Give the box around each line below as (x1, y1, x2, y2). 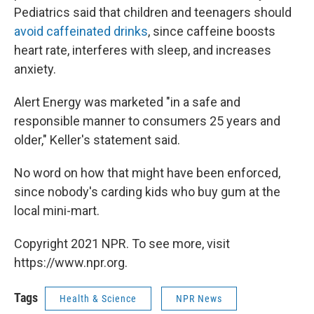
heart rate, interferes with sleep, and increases (14, 42, 271, 57)
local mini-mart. (14, 203, 100, 218)
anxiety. (14, 61, 56, 76)
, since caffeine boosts (148, 23, 275, 39)
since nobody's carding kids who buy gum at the (14, 184, 280, 199)
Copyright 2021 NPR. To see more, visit (14, 235, 230, 251)
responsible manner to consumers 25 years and (14, 113, 280, 128)
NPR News (176, 292, 222, 304)
